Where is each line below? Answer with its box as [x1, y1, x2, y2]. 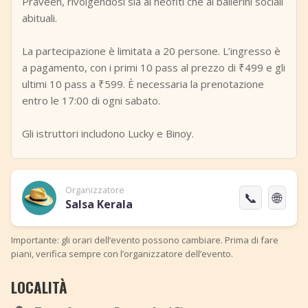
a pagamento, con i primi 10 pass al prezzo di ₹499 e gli [22, 60, 285, 74]
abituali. [22, 11, 57, 25]
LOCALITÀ [11, 276, 67, 298]
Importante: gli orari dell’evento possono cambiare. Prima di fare [11, 234, 278, 246]
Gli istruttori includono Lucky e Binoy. [22, 126, 194, 140]
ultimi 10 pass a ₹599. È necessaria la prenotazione [22, 77, 264, 91]
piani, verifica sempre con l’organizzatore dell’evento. [11, 247, 233, 260]
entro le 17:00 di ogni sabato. [22, 93, 160, 107]
